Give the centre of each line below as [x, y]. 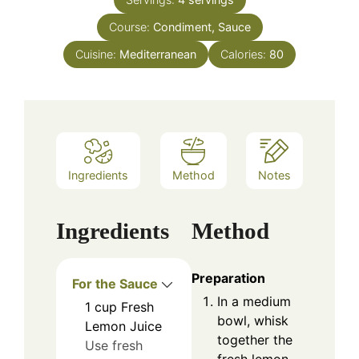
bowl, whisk [253, 321]
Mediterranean [158, 54]
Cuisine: [97, 54]
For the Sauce [115, 284]
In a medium [254, 302]
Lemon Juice [123, 327]
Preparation [228, 278]
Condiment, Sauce [202, 27]
